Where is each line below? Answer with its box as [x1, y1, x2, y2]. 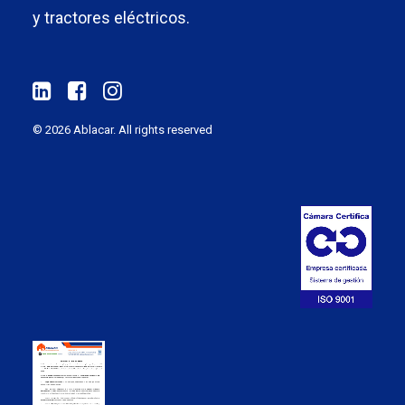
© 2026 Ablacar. [33, 123, 118, 137]
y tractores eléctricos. [33, 8, 190, 27]
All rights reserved [118, 123, 212, 137]
